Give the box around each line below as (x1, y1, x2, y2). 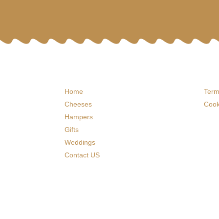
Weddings (65, 138, 95, 146)
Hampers (65, 112, 93, 121)
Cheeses (65, 100, 92, 108)
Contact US (65, 151, 100, 159)
